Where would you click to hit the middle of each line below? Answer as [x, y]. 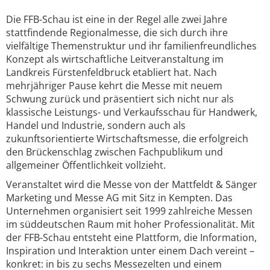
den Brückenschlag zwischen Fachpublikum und [115, 152]
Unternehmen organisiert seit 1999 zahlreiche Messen [129, 211]
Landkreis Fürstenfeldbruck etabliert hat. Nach [111, 72]
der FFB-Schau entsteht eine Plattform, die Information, [131, 237]
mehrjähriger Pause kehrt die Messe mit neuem [114, 86]
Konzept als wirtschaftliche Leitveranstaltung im [115, 59]
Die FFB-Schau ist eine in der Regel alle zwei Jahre [117, 19]
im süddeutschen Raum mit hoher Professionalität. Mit [130, 224]
